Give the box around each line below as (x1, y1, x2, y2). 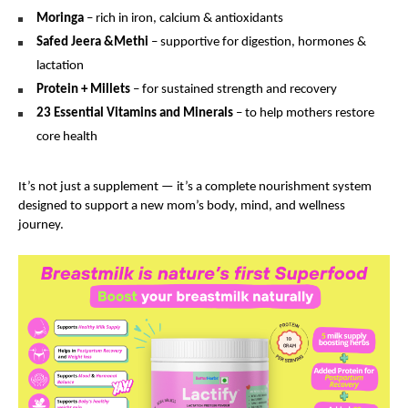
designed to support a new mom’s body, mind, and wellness (18, 199, 345, 213)
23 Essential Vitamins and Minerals (36, 106, 233, 120)
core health (36, 129, 97, 144)
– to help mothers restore (233, 106, 374, 120)
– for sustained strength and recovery (130, 82, 337, 97)
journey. (18, 218, 64, 232)
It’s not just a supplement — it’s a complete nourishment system (18, 179, 372, 194)
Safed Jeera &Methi (36, 35, 148, 49)
